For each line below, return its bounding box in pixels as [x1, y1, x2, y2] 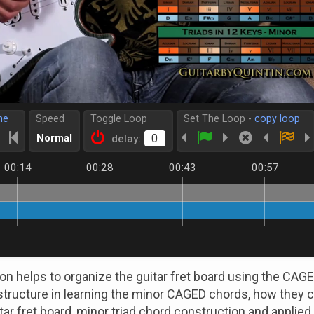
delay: [111, 132, 141, 145]
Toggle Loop [90, 112, 147, 125]
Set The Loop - [183, 112, 254, 125]
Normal [36, 131, 72, 144]
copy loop [254, 112, 300, 125]
